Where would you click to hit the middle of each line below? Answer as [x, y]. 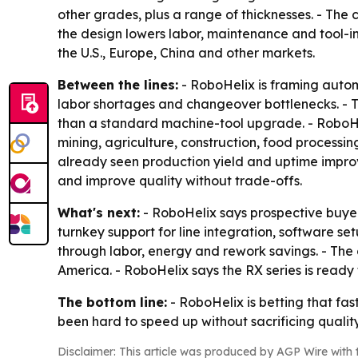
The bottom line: [112, 302]
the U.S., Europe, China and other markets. [186, 53]
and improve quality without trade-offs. [180, 181]
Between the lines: [118, 85]
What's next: [99, 213]
